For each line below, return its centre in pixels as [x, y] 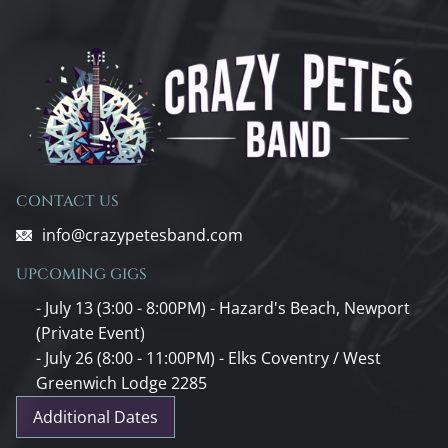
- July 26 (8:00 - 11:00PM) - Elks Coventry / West [208, 357]
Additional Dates [95, 416]
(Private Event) [90, 332]
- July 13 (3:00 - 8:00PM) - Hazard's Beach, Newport [223, 307]
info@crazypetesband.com [142, 234]
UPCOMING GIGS [81, 274]
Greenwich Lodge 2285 [121, 382]
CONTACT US [67, 201]
